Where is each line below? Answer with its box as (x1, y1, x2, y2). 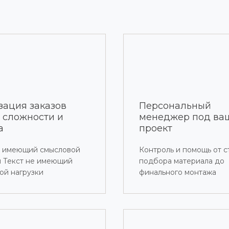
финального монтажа (139, 168, 217, 177)
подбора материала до (139, 156, 225, 166)
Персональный (139, 100, 212, 112)
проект (139, 123, 173, 134)
